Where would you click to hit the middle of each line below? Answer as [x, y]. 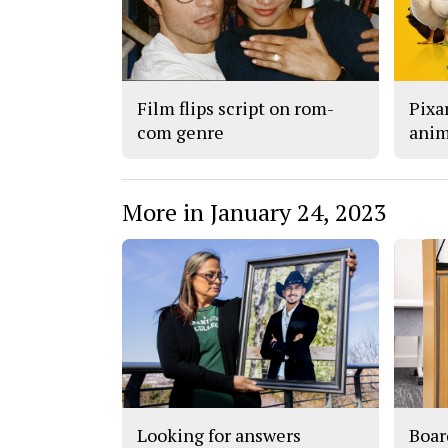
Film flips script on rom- [235, 107]
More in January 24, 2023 [254, 211]
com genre [180, 131]
